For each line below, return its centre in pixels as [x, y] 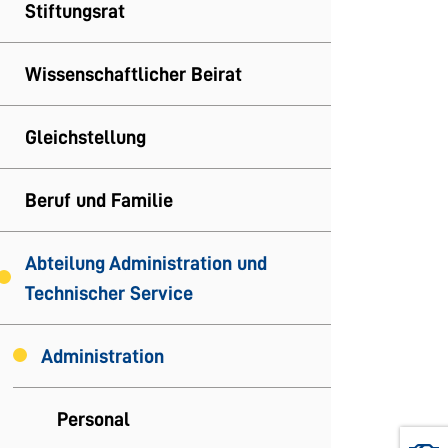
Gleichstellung [85, 137]
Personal [93, 419]
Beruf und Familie [99, 200]
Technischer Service [109, 293]
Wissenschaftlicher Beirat [133, 74]
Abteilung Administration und [146, 263]
